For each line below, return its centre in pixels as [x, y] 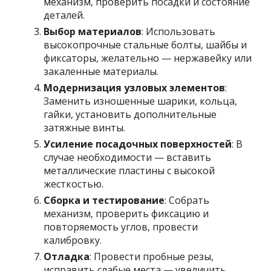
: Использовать [179, 31]
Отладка [67, 256]
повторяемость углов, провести [121, 227]
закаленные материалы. [101, 71]
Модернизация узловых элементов [135, 88]
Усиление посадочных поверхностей [138, 144]
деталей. [64, 15]
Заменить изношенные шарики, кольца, [141, 101]
